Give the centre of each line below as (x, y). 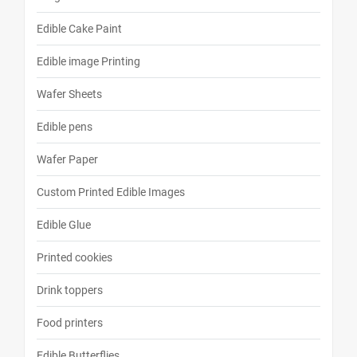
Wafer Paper (67, 160)
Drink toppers (70, 290)
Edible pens (65, 127)
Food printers (70, 323)
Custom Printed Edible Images (111, 192)
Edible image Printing (88, 62)
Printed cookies (75, 258)
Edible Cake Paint (79, 29)
